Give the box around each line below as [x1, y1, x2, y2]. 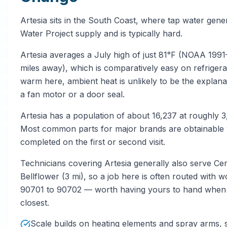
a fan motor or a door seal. [20, 89, 125, 99]
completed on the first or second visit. [20, 136, 165, 147]
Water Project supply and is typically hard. [20, 28, 182, 39]
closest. [20, 197, 49, 208]
